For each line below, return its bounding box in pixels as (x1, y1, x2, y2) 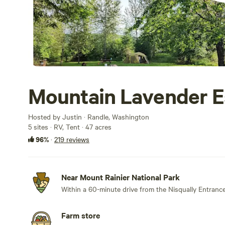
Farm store (61, 209, 100, 220)
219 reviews (54, 134, 89, 144)
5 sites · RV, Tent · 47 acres (28, 122, 111, 132)
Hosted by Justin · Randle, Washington (28, 111, 149, 122)
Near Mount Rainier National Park (61, 171, 180, 182)
